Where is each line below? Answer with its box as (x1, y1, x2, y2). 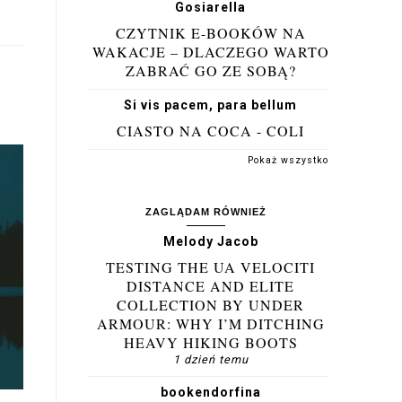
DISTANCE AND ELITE (127, 276, 294, 295)
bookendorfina (160, 385, 261, 399)
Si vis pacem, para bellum (124, 98, 297, 112)
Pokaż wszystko (248, 154, 328, 166)
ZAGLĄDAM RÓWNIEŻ (145, 206, 267, 217)
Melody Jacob (162, 234, 258, 249)
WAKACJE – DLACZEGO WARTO (92, 42, 329, 61)
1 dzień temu (172, 353, 249, 366)
